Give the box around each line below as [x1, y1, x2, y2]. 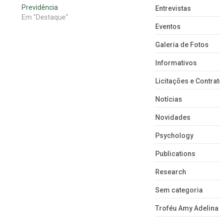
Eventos [155, 23, 181, 31]
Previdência [21, 3, 58, 12]
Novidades [155, 113, 191, 122]
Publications [155, 150, 195, 158]
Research [155, 168, 186, 176]
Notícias [155, 95, 182, 104]
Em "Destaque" [21, 13, 68, 22]
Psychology [155, 132, 193, 140]
